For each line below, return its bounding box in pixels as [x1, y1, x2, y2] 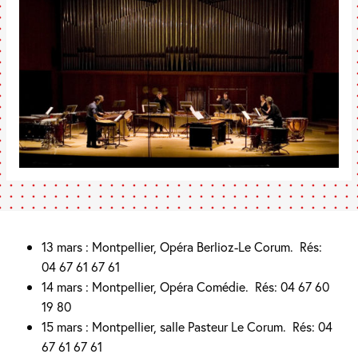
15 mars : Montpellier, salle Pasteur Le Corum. [42, 317, 286, 335]
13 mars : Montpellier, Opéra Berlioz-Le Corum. [42, 237, 293, 255]
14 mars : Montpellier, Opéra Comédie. [42, 277, 249, 295]
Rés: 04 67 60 [255, 277, 329, 295]
